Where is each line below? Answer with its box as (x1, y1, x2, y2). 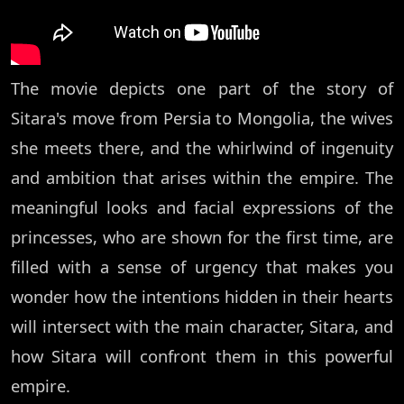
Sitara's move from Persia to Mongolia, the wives (11, 106, 393, 129)
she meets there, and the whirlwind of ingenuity (11, 135, 393, 159)
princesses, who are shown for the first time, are (11, 225, 393, 248)
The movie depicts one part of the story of (11, 76, 393, 99)
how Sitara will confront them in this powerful (11, 344, 393, 367)
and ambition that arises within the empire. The (11, 165, 393, 188)
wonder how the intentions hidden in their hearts (11, 284, 393, 308)
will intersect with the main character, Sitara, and (11, 314, 393, 337)
